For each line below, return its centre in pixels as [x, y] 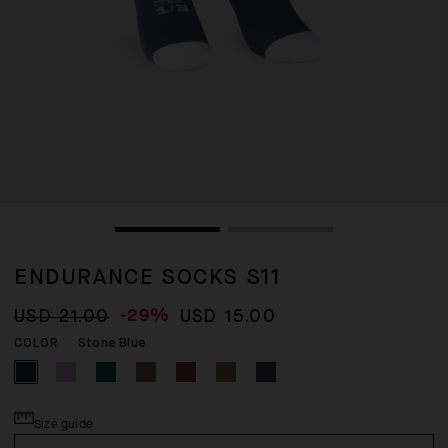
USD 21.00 [62, 317]
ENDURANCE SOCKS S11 [147, 278]
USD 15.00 [228, 317]
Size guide [63, 424]
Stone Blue [112, 343]
